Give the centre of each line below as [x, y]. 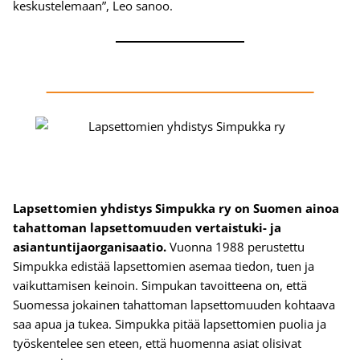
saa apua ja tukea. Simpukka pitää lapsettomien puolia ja [170, 324]
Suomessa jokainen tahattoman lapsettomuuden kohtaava [174, 305]
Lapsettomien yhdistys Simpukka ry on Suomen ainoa [176, 209]
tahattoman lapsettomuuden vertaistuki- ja [147, 228]
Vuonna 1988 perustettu [237, 247]
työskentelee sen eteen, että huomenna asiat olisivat [157, 344]
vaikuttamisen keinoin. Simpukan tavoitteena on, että [160, 286]
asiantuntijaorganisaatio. [91, 247]
